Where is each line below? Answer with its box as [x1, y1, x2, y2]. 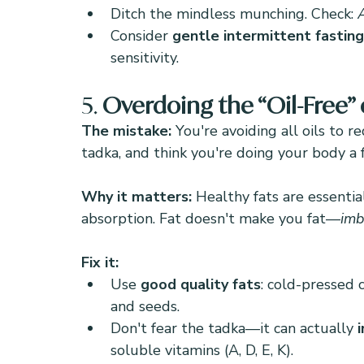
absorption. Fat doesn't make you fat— [81, 209, 340, 228]
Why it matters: [81, 187, 196, 206]
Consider [110, 26, 172, 45]
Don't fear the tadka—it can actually [110, 318, 357, 338]
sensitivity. [110, 48, 179, 67]
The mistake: [81, 121, 175, 141]
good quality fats [141, 275, 261, 294]
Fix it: [81, 253, 119, 272]
